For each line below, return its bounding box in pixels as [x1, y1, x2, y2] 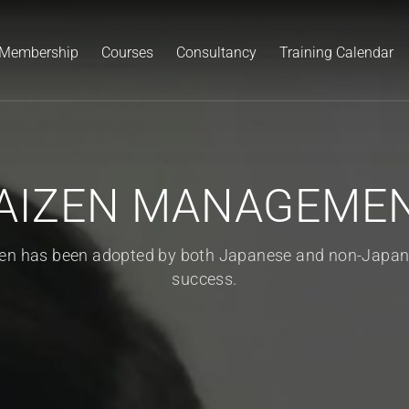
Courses [101, 44, 153, 61]
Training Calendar [279, 44, 393, 61]
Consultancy [176, 44, 257, 61]
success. [172, 269, 237, 288]
